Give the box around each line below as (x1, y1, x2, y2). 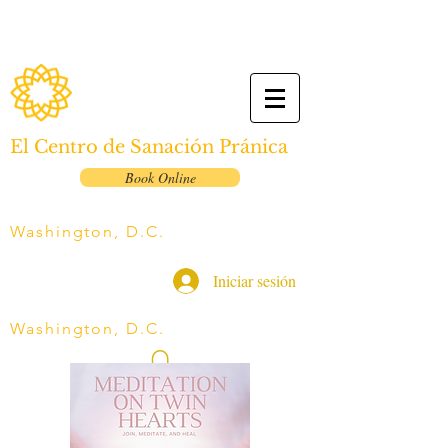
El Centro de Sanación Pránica (10, 136, 288, 158)
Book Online (124, 168, 196, 187)
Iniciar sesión (213, 270, 296, 291)
